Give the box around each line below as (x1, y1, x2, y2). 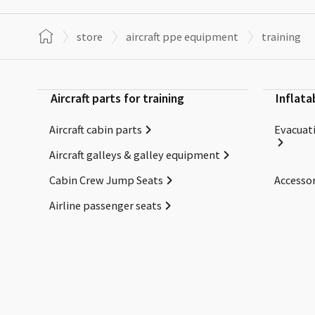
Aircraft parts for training (50, 90, 184, 107)
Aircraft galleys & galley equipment (49, 147, 221, 162)
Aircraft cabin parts (49, 122, 143, 136)
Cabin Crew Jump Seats (49, 172, 164, 187)
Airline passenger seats (49, 198, 162, 212)
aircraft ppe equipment (126, 30, 238, 44)
